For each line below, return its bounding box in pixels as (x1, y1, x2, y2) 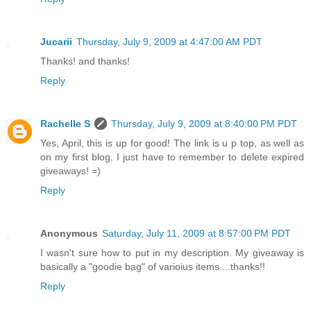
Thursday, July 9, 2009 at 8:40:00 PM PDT (111, 117, 297, 129)
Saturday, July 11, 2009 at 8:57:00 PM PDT (102, 227, 291, 239)
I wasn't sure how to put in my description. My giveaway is (40, 246, 304, 258)
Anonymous (40, 227, 98, 239)
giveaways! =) (40, 165, 101, 176)
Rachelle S (40, 117, 90, 129)
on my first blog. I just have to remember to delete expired (40, 151, 304, 162)
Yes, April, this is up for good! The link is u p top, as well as (40, 137, 304, 149)
